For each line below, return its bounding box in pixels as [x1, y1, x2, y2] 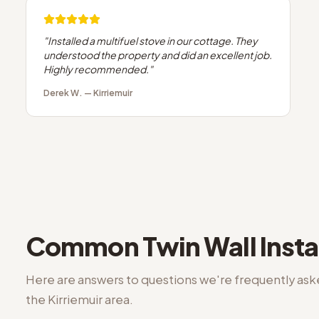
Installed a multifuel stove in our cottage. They [48, 34, 258, 47]
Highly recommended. [43, 63, 149, 75]
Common [26, 230, 142, 262]
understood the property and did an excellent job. [43, 48, 272, 61]
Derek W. [43, 88, 83, 98]
